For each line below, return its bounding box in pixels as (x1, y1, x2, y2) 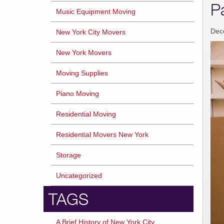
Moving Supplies (56, 69, 108, 77)
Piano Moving (56, 89, 99, 97)
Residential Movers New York (56, 130, 148, 138)
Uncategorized (56, 171, 102, 179)
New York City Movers (56, 28, 125, 36)
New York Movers (56, 48, 111, 56)
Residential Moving (56, 110, 116, 118)
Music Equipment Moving (56, 7, 135, 15)
